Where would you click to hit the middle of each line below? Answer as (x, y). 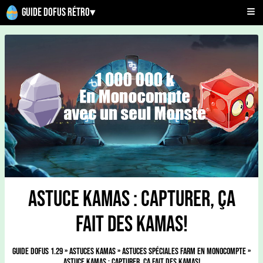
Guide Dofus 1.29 (38, 252)
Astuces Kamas (92, 252)
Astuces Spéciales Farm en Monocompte (184, 252)
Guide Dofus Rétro (56, 13)
